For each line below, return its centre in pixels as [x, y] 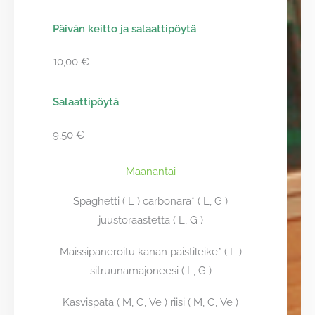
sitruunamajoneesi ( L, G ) [150, 271]
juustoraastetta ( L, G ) [150, 220]
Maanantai [150, 172]
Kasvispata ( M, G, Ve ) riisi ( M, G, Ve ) [150, 302]
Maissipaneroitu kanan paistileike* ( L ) [150, 252]
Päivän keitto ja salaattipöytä [124, 29]
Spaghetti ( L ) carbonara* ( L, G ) [150, 201]
